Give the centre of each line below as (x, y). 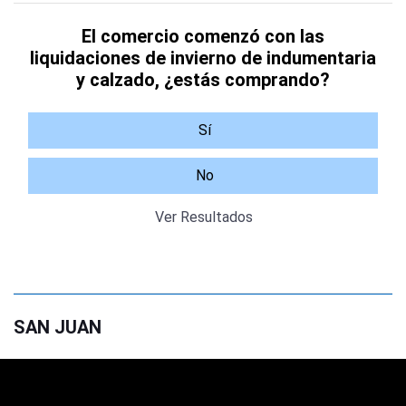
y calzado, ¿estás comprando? (203, 79)
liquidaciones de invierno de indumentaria (203, 58)
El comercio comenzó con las (203, 36)
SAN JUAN (58, 327)
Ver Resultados (203, 217)
